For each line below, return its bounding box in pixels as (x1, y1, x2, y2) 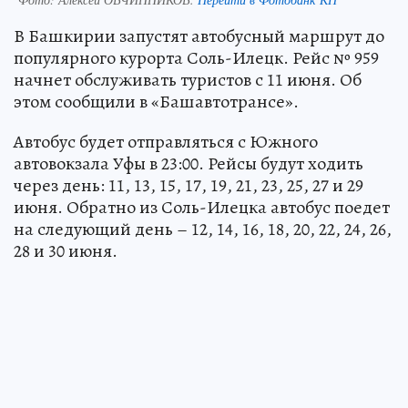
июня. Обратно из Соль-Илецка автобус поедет (14, 194, 390, 219)
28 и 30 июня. (14, 238, 117, 263)
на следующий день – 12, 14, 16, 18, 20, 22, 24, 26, (14, 216, 392, 241)
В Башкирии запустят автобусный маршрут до (14, 23, 384, 48)
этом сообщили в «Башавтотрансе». (14, 88, 299, 114)
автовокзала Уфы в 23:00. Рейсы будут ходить (14, 150, 363, 176)
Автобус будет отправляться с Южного (14, 128, 318, 154)
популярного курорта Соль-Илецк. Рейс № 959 (14, 45, 379, 70)
